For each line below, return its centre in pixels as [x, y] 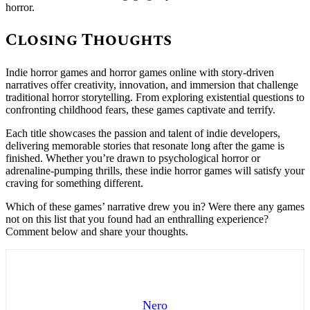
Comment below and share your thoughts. [97, 231]
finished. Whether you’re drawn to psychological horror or [133, 158]
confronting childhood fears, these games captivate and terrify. [140, 109]
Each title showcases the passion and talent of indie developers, [143, 133]
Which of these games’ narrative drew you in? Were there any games [155, 206]
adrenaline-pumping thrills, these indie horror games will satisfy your [155, 170]
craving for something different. [74, 183]
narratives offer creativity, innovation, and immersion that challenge [152, 84]
